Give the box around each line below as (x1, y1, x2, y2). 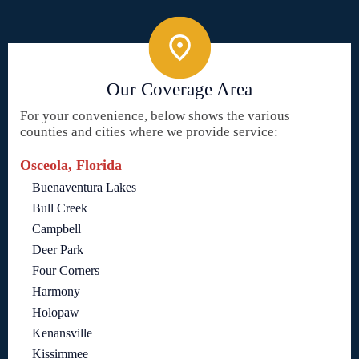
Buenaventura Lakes (32, 180, 136, 195)
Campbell (32, 222, 81, 236)
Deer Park (32, 243, 83, 257)
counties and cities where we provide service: (20, 124, 278, 140)
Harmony (32, 284, 80, 299)
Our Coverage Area (107, 79, 252, 100)
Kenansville (32, 326, 92, 341)
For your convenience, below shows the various (20, 108, 290, 124)
